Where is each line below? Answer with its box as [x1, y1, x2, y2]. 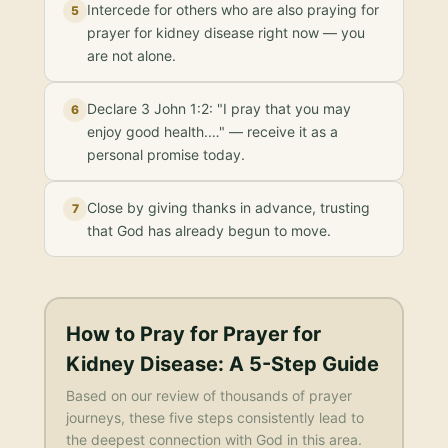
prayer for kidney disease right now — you [87, 24, 365, 41]
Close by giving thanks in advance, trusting [87, 199, 370, 216]
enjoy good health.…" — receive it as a [87, 123, 338, 140]
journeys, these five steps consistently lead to [65, 408, 364, 426]
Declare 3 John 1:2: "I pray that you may [87, 100, 351, 117]
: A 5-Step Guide [217, 351, 379, 376]
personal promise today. [87, 146, 245, 163]
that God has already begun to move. [87, 222, 331, 239]
